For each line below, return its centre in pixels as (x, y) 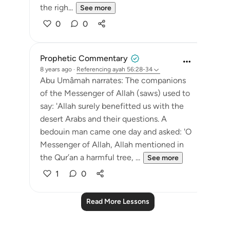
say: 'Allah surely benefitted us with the (112, 106)
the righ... (56, 7)
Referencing (94, 69)
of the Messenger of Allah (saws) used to (115, 93)
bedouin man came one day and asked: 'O (116, 132)
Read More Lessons (118, 202)
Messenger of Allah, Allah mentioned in (112, 145)
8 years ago (56, 69)
